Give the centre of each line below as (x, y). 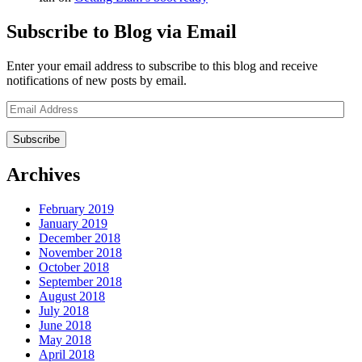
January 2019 (73, 223)
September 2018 (80, 281)
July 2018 (64, 310)
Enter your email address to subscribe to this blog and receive (162, 65)
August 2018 (72, 296)
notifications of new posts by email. (97, 80)
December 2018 (80, 238)
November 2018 (80, 252)
